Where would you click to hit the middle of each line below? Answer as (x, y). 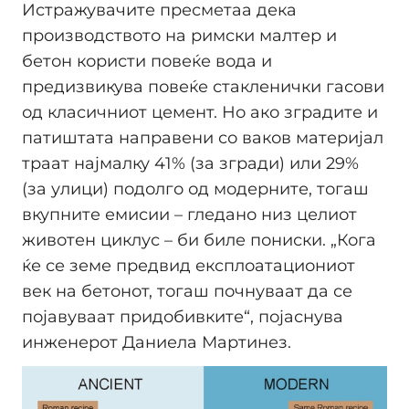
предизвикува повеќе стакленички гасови (203, 86)
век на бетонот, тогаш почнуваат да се (187, 291)
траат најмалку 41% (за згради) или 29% (190, 163)
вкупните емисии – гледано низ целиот (189, 214)
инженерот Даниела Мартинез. (157, 342)
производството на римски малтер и (179, 35)
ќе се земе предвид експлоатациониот (189, 265)
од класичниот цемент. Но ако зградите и (200, 112)
